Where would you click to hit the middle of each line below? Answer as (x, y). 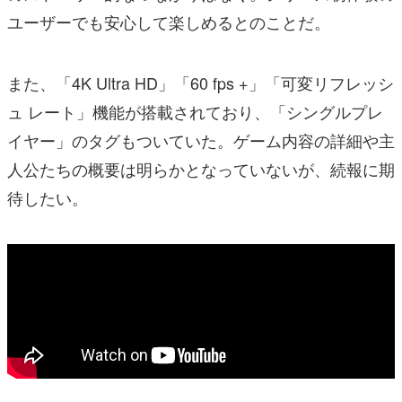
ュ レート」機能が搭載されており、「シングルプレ (195, 112)
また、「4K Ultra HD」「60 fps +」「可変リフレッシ (201, 83)
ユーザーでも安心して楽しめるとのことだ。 (169, 22)
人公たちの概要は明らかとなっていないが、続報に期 (201, 169)
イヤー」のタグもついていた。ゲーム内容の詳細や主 (201, 140)
